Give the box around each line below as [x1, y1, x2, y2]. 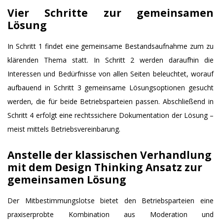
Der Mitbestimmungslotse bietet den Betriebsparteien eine [7, 195, 214, 205]
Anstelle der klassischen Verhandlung [7, 148, 212, 162]
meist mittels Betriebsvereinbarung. [7, 124, 120, 134]
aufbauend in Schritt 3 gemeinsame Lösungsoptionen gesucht [7, 82, 214, 92]
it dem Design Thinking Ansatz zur [18, 160, 202, 174]
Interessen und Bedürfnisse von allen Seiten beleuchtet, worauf [7, 69, 214, 78]
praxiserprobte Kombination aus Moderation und [7, 209, 214, 219]
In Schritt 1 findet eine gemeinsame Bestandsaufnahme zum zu [7, 41, 214, 51]
